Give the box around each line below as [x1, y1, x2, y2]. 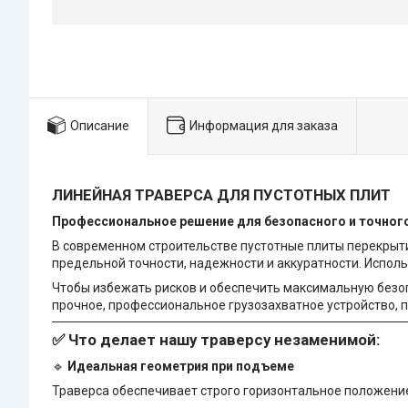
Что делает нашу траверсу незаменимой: [68, 331, 380, 350]
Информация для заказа [189, 117, 338, 133]
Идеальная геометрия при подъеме [67, 359, 294, 374]
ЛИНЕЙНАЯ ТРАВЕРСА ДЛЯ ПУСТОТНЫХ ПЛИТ [52, 186, 391, 205]
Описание [70, 117, 129, 133]
